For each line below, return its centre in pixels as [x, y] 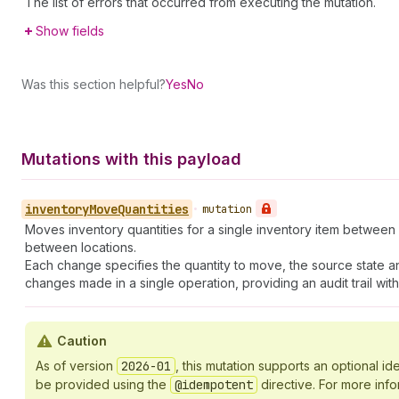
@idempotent [214, 385]
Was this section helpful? [94, 84]
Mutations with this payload [131, 159]
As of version [76, 366]
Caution [82, 341]
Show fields [70, 31]
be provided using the [103, 384]
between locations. [81, 247]
